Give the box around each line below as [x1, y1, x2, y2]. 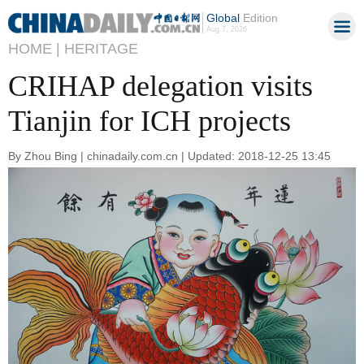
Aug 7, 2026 [206, 25, 247, 33]
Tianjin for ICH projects [8, 105, 291, 137]
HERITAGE [64, 41, 138, 57]
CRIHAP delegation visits [8, 70, 313, 102]
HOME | [8, 41, 60, 57]
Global [206, 11, 240, 24]
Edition [239, 11, 278, 24]
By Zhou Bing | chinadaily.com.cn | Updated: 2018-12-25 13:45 [8, 149, 331, 162]
